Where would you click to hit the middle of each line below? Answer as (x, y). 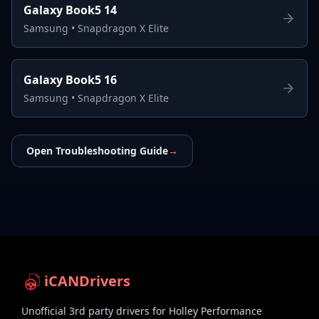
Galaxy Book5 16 (70, 79)
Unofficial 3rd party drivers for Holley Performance (142, 310)
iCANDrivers (87, 281)
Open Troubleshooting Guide (97, 150)
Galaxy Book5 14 (70, 10)
